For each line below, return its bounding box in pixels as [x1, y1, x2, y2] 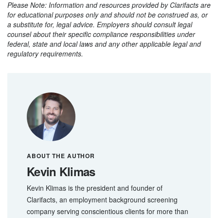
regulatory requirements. [7, 48, 83, 58]
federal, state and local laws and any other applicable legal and [7, 38, 201, 49]
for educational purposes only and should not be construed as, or [7, 9, 208, 19]
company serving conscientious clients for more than [27, 206, 188, 216]
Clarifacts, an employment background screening [27, 194, 178, 204]
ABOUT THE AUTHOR [27, 151, 95, 160]
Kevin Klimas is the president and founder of [27, 182, 163, 193]
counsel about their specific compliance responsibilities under [7, 29, 195, 39]
